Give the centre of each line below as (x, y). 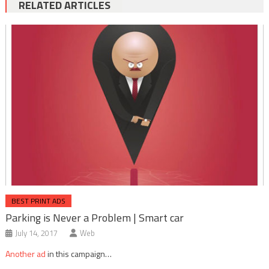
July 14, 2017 (37, 233)
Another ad (26, 254)
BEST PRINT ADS (39, 201)
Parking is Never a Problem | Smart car (95, 218)
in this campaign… (79, 254)
